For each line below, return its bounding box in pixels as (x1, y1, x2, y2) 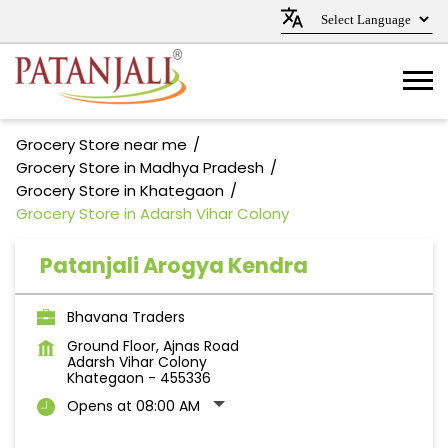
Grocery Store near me (16, 134, 187, 155)
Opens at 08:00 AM (67, 396, 200, 416)
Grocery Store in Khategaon (16, 180, 224, 201)
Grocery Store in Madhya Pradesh (16, 157, 264, 178)
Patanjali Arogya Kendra (40, 251, 308, 280)
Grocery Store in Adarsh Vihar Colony (16, 203, 289, 224)
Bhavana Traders (67, 307, 185, 327)
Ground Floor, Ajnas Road (67, 336, 239, 356)
